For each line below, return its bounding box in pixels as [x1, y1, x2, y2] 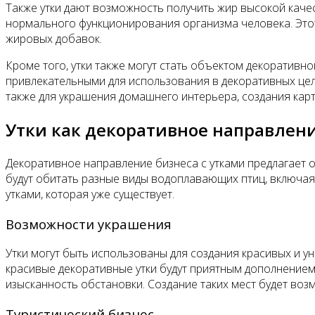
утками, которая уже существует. [6, 186, 174, 202]
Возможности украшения [6, 214, 172, 233]
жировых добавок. [6, 31, 102, 46]
